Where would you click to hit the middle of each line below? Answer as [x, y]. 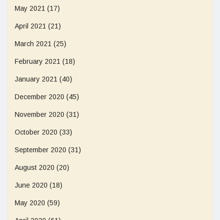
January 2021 [36, 79]
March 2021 [33, 44]
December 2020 [40, 97]
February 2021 [38, 61]
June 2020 [31, 185]
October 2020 [36, 132]
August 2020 [35, 167]
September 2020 [41, 150]
